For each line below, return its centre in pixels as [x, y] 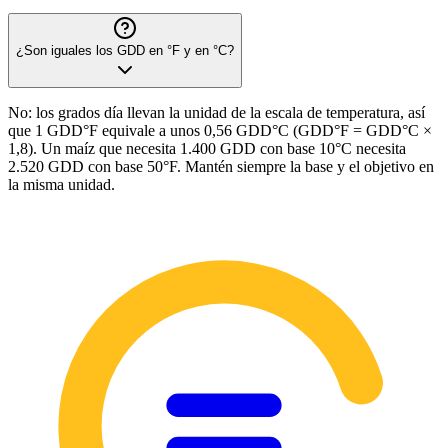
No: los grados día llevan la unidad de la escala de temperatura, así [216, 112]
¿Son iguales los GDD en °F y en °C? [125, 50]
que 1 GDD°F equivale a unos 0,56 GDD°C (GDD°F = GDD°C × [220, 130]
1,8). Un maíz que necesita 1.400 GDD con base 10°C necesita [207, 148]
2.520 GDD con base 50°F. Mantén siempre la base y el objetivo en [221, 166]
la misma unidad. [61, 184]
